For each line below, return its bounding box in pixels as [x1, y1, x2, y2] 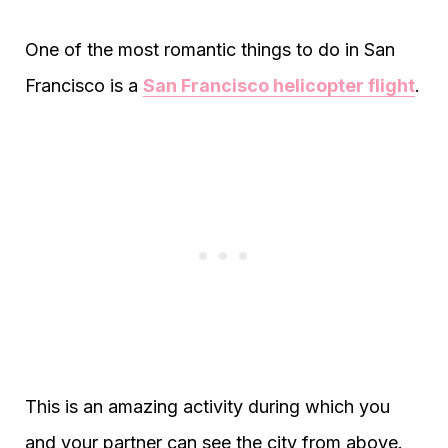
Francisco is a [25, 75, 143, 96]
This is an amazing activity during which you [25, 396, 390, 417]
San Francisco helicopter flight [143, 75, 415, 96]
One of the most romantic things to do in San [25, 39, 395, 60]
